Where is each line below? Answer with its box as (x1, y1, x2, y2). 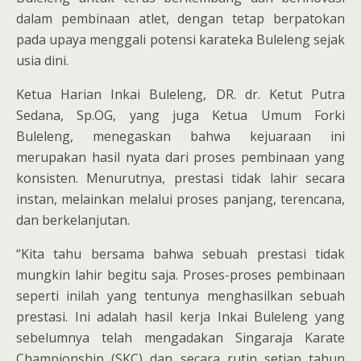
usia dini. (16, 51, 68, 69)
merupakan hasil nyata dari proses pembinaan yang (16, 147, 345, 166)
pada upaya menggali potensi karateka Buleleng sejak (16, 30, 345, 48)
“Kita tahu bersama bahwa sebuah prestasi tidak (16, 244, 345, 263)
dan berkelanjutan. (16, 210, 130, 229)
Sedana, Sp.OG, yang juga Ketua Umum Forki (16, 106, 345, 124)
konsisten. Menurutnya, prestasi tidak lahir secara (16, 168, 345, 187)
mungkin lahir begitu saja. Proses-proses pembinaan (16, 265, 345, 284)
